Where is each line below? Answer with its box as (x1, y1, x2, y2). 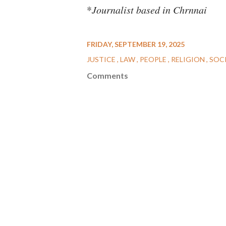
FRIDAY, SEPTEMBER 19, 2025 (87, 40, 185, 49)
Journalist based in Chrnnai (92, 3, 207, 17)
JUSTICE (87, 55, 117, 64)
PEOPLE (140, 55, 168, 64)
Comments (87, 71, 128, 81)
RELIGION (171, 55, 206, 64)
